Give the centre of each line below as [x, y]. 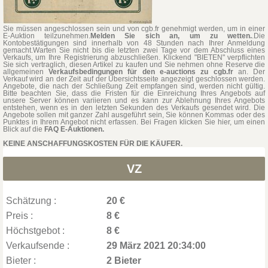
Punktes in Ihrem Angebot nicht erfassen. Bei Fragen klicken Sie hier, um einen [134, 122]
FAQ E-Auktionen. [74, 129]
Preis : [19, 215]
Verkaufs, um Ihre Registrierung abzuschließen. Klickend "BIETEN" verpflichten [134, 57]
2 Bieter [124, 260]
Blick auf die [23, 129]
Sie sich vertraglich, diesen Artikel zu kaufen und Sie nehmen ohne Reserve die [134, 64]
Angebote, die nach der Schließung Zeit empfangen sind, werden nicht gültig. [134, 86]
